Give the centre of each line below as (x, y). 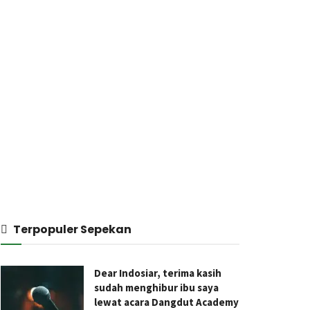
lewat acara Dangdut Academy (166, 302)
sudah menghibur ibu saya (156, 288)
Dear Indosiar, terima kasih (158, 273)
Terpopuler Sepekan (72, 229)
